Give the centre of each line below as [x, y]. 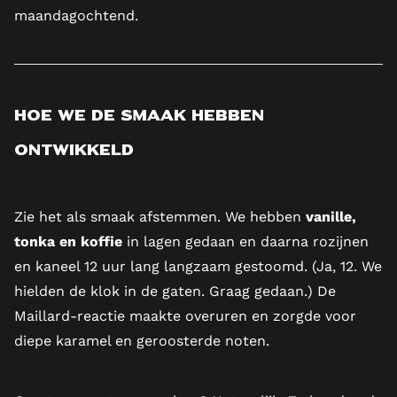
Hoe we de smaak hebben [139, 117]
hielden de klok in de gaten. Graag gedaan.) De [175, 292]
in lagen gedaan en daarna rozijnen [245, 242]
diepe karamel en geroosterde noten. [142, 341]
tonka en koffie [68, 242]
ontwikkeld [74, 152]
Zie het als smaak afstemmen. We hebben [160, 217]
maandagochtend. [76, 16]
